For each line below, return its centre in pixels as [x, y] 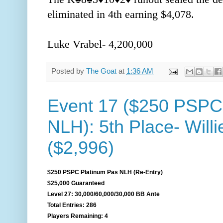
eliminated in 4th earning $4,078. [121, 14]
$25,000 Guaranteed [76, 183]
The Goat [101, 71]
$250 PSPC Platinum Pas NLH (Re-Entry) [105, 172]
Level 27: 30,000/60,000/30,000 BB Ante [104, 194]
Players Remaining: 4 [78, 216]
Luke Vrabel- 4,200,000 [100, 44]
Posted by [69, 71]
